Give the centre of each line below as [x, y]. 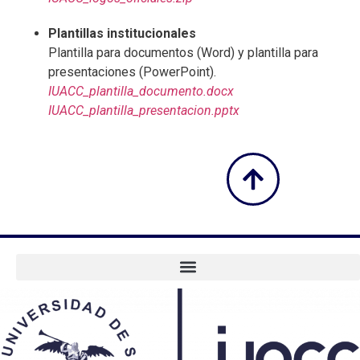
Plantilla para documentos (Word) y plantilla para [183, 52]
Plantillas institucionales [122, 33]
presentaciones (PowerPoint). [132, 72]
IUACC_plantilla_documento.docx [141, 91]
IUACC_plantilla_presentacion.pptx [144, 110]
